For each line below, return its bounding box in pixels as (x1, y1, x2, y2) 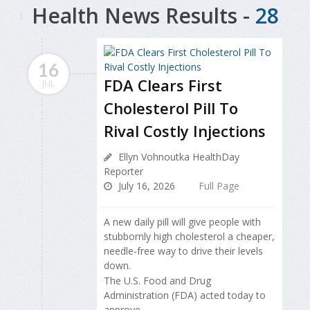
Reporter (104, 164, 143, 178)
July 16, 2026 (116, 179, 175, 192)
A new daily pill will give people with (104, 215, 261, 228)
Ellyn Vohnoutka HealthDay (116, 149, 239, 163)
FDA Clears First (104, 74, 222, 95)
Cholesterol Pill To (104, 97, 238, 118)
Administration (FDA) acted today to (104, 289, 266, 302)
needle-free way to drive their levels (104, 244, 263, 257)
